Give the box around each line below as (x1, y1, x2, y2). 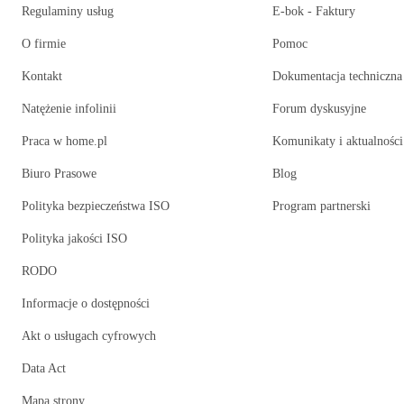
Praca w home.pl (22, 134, 107, 149)
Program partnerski (272, 199, 372, 214)
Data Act (22, 362, 66, 376)
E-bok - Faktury (272, 5, 356, 19)
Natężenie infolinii (22, 102, 116, 116)
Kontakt (22, 69, 62, 84)
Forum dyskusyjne (272, 102, 367, 116)
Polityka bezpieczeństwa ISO (22, 199, 170, 214)
